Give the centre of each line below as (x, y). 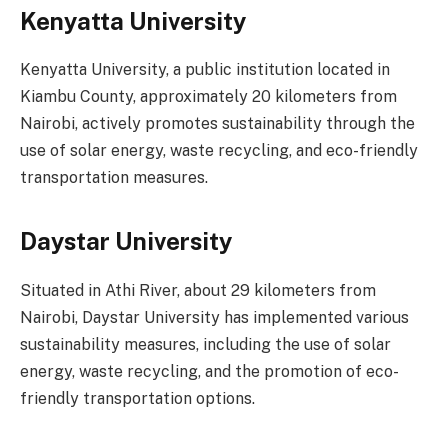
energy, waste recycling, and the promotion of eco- (209, 371)
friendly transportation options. (137, 398)
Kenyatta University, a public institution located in (205, 70)
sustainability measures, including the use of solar (205, 344)
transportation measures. (114, 178)
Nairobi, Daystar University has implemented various (214, 317)
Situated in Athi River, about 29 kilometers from (198, 290)
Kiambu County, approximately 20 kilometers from (208, 97)
